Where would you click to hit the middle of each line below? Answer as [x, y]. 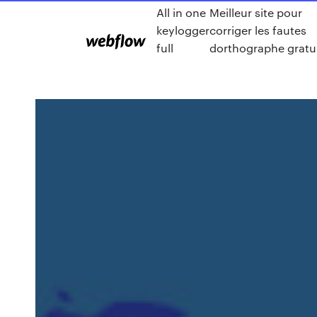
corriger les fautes [258, 30]
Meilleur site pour [256, 12]
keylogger [183, 30]
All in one [181, 12]
